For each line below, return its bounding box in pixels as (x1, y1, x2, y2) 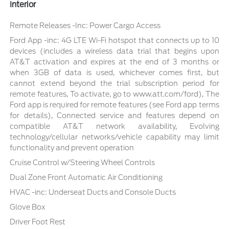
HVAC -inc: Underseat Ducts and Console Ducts (10, 188, 176, 196)
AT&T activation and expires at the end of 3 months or (10, 57, 219, 66)
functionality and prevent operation (10, 143, 134, 152)
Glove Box (10, 202, 46, 211)
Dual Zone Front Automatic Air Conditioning (10, 173, 163, 181)
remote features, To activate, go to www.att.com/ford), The (10, 89, 219, 98)
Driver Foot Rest (10, 217, 66, 226)
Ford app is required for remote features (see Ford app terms (10, 100, 219, 109)
